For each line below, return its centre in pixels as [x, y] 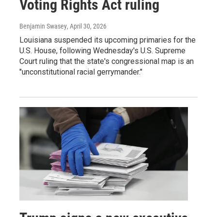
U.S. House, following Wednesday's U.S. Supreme [102, 50]
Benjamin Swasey [43, 26]
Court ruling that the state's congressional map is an [107, 61]
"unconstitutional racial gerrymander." [81, 72]
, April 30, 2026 [87, 26]
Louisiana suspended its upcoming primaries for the [108, 40]
